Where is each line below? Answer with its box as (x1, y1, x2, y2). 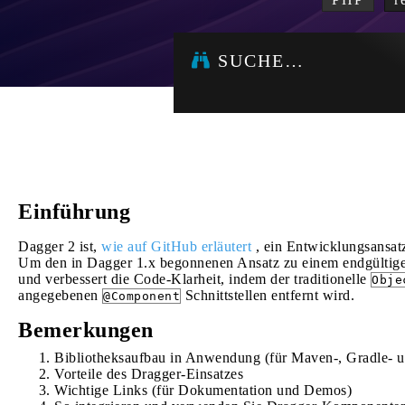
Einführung (18, 200, 130, 223)
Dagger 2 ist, (18, 239, 101, 254)
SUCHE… (212, 51, 305, 71)
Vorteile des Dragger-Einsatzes (54, 366, 243, 381)
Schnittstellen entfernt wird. (181, 287, 354, 303)
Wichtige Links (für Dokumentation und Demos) (54, 382, 352, 398)
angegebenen (18, 287, 102, 303)
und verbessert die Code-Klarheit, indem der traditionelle (18, 271, 371, 287)
